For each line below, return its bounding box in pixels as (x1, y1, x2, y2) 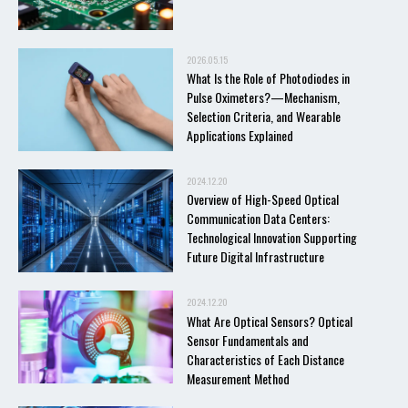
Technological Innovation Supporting (187, 228, 357, 248)
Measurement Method (187, 368, 290, 388)
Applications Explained (187, 125, 293, 145)
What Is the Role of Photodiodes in (187, 67, 350, 87)
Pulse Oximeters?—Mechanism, (187, 87, 340, 107)
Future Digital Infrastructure (187, 247, 324, 267)
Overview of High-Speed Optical (187, 189, 339, 209)
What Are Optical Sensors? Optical (187, 311, 352, 331)
